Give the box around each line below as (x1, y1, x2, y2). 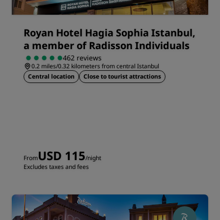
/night (85, 154, 101, 162)
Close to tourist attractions (83, 72, 161, 81)
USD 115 (38, 147, 85, 164)
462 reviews (63, 53, 102, 62)
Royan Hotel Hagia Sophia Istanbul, (24, 26, 195, 39)
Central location (28, 72, 75, 81)
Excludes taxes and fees (24, 163, 89, 171)
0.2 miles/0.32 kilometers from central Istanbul (31, 62, 159, 70)
